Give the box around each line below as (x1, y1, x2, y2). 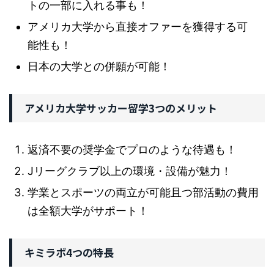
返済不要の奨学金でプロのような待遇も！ (28, 143, 237, 157)
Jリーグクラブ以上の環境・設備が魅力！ (28, 165, 232, 178)
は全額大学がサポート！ (28, 204, 149, 218)
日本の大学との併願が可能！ (28, 60, 171, 73)
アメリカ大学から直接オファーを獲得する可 (28, 20, 248, 34)
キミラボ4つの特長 (24, 245, 114, 261)
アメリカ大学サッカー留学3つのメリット (24, 100, 217, 116)
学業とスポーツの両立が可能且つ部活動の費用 (28, 186, 259, 199)
